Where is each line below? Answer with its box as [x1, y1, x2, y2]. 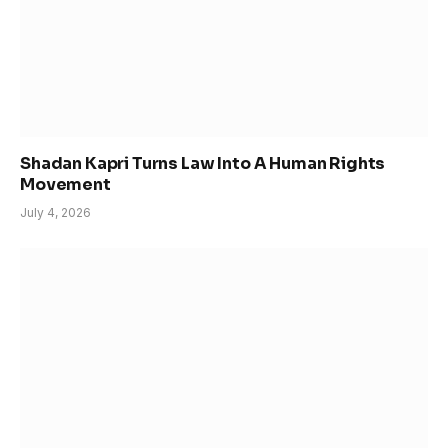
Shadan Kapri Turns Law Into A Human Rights [20, 153, 386, 175]
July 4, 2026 [20, 205, 91, 221]
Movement [20, 174, 111, 196]
